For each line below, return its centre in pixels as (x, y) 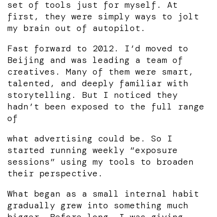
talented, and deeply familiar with (98, 83)
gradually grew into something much (98, 205)
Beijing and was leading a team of (95, 60)
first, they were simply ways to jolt (103, 16)
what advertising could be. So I (90, 138)
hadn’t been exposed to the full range (106, 106)
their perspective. (55, 173)
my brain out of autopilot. (77, 28)
